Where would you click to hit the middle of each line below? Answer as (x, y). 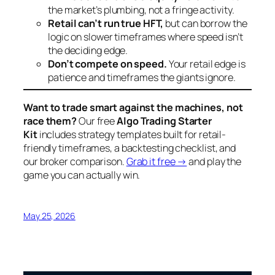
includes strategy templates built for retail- (132, 134)
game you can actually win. (82, 175)
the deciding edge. (88, 51)
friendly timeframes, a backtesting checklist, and (130, 148)
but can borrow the (205, 24)
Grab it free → (157, 161)
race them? (50, 121)
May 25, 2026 (49, 215)
